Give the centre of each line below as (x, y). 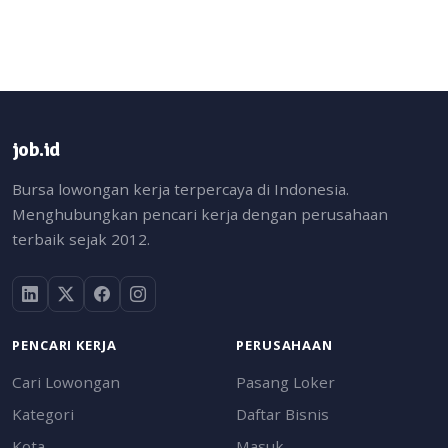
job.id (36, 149)
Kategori (43, 413)
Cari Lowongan (66, 381)
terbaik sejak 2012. (81, 238)
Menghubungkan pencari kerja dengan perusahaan (200, 213)
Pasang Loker (285, 381)
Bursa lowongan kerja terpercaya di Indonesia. (180, 188)
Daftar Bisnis (282, 413)
